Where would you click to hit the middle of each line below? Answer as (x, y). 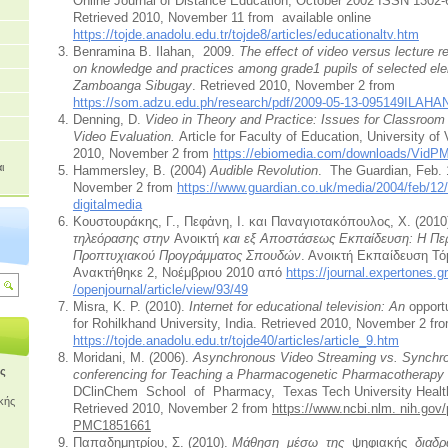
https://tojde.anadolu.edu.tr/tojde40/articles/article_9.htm (235, 340)
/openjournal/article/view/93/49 (160, 289)
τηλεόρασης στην (123, 238)
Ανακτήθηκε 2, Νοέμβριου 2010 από (179, 272)
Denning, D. (106, 119)
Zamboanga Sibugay (132, 85)
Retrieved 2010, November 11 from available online (221, 17)
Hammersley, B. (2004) (141, 170)
